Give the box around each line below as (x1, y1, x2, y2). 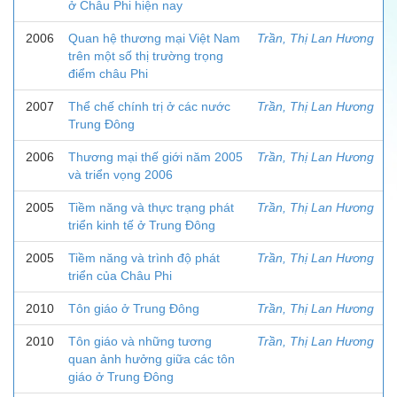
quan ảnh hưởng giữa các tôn (68, 352, 235, 366)
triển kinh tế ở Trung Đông (68, 218, 215, 232)
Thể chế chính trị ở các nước (68, 99, 230, 113)
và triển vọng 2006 (68, 167, 173, 182)
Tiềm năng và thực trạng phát (68, 200, 234, 214)
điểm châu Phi (68, 66, 148, 81)
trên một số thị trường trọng (68, 49, 223, 63)
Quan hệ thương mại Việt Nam (68, 31, 240, 45)
